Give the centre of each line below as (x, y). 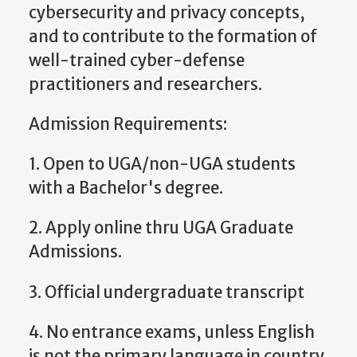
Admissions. (75, 252)
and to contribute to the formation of (173, 36)
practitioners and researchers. (145, 84)
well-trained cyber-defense (137, 60)
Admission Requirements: (128, 124)
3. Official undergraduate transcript (167, 292)
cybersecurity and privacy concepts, (167, 12)
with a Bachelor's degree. (126, 188)
